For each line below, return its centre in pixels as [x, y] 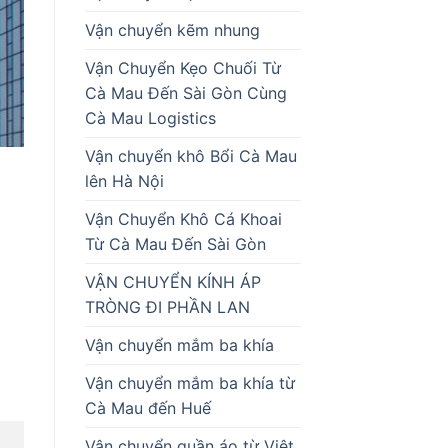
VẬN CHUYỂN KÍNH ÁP [172, 281]
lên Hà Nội [124, 180]
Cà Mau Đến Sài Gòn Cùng [185, 92]
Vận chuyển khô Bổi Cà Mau [190, 155]
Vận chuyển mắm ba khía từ [189, 382]
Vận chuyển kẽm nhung [172, 29]
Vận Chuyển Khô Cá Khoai [183, 218]
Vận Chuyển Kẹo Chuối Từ [182, 67]
